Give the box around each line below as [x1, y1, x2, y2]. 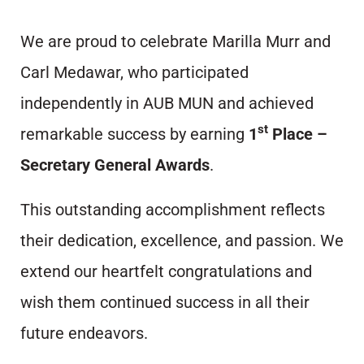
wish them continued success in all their [20, 292, 310, 312]
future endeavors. [20, 323, 148, 343]
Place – [268, 123, 327, 144]
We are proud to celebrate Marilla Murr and [20, 31, 331, 51]
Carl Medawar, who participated [20, 62, 249, 82]
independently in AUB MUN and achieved [20, 93, 314, 113]
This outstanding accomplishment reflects [20, 199, 325, 219]
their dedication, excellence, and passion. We [20, 230, 344, 250]
